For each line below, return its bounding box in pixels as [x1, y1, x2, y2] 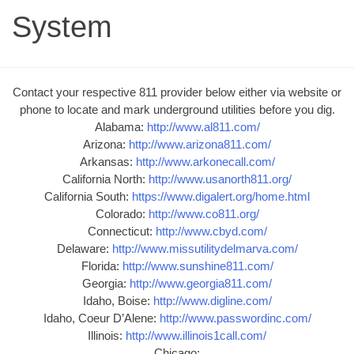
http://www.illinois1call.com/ [126, 328, 266, 342]
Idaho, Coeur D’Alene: [43, 311, 160, 325]
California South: [44, 189, 132, 203]
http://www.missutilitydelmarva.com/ [111, 241, 298, 255]
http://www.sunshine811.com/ [122, 258, 273, 273]
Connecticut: [87, 224, 156, 238]
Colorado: [95, 206, 149, 220]
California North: [62, 171, 149, 186]
